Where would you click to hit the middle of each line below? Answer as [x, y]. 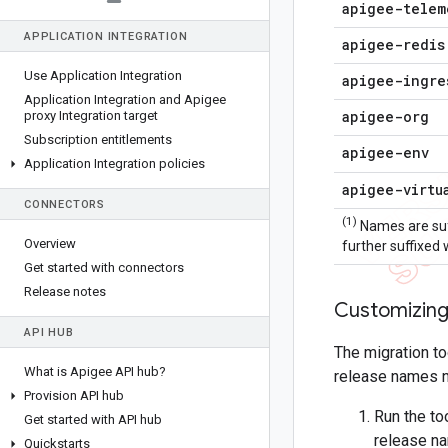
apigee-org [385, 116]
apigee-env [385, 152]
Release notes [65, 291]
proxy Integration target [91, 115]
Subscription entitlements [98, 139]
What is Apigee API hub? [95, 371]
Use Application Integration [103, 75]
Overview [50, 243]
